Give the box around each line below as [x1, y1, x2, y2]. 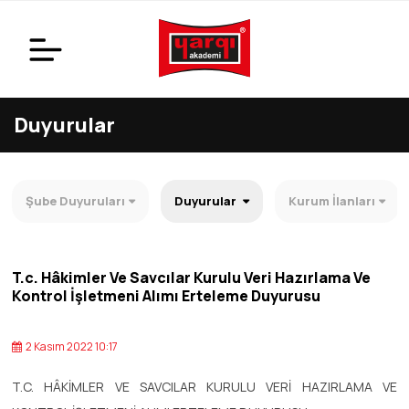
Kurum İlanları [288, 193, 375, 210]
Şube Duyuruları [26, 193, 125, 210]
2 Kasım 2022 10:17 [24, 339, 118, 355]
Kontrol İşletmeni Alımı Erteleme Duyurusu [12, 286, 320, 307]
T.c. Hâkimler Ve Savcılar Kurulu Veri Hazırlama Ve [12, 267, 371, 288]
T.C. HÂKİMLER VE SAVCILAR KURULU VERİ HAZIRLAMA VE [12, 378, 397, 396]
